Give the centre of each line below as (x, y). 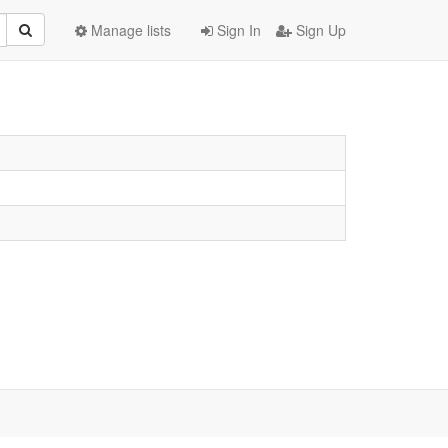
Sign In (237, 30)
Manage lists (129, 30)
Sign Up (319, 30)
